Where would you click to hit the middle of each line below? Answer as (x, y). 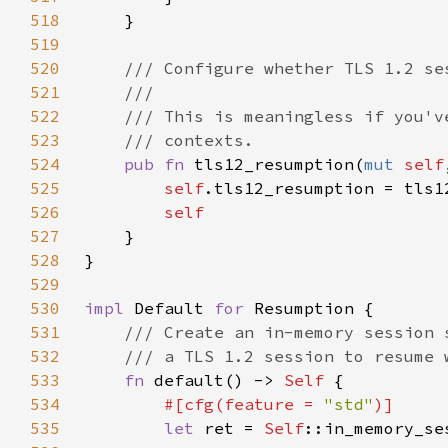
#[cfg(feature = (244, 404)
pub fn (159, 164)
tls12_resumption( (279, 164)
